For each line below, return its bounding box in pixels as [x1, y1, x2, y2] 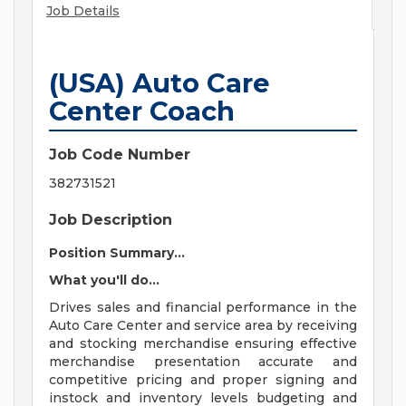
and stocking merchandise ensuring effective [49, 335, 357, 353]
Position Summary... [49, 245, 185, 262]
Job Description [49, 211, 172, 229]
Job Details [46, 3, 120, 20]
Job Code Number [49, 146, 190, 164]
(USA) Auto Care [49, 67, 270, 100]
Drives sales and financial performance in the [49, 299, 357, 316]
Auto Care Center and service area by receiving [49, 317, 357, 334]
